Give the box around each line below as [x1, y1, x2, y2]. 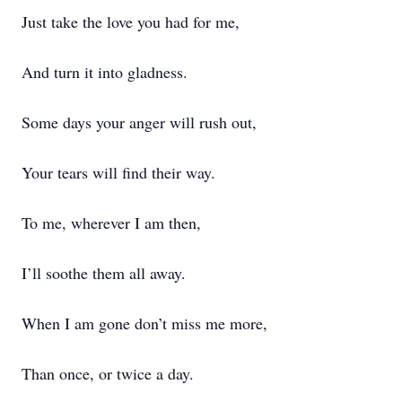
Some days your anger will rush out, [22, 111, 257, 133]
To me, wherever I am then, [22, 212, 201, 233]
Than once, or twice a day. [22, 363, 194, 384]
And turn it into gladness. [22, 61, 188, 83]
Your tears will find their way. [22, 162, 215, 183]
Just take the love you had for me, [22, 11, 240, 32]
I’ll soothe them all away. [22, 262, 186, 284]
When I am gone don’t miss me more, [22, 312, 267, 334]
